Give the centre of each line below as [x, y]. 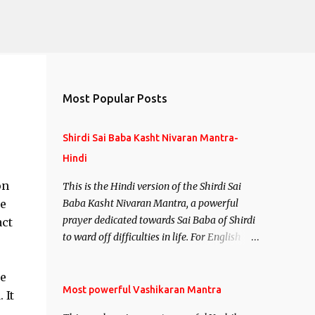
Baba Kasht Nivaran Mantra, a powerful [150, 203]
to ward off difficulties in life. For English [152, 237]
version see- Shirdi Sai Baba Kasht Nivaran [156, 254]
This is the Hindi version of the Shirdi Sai [152, 186]
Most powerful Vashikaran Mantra [142, 290]
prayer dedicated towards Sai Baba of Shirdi [159, 220]
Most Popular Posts [115, 98]
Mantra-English [98, 271]
